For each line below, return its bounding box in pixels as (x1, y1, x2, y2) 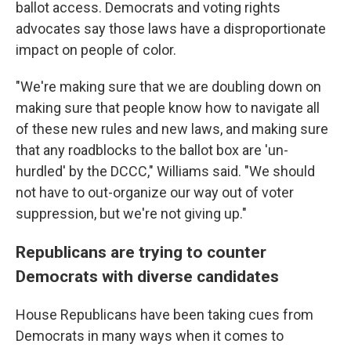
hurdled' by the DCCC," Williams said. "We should (16, 163, 315, 180)
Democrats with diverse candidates (16, 266, 279, 287)
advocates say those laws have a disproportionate (16, 20, 326, 38)
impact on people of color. (16, 42, 176, 59)
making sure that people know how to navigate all (16, 100, 320, 117)
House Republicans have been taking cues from (16, 306, 313, 324)
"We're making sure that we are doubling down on (16, 78, 321, 96)
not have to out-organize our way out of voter (16, 184, 294, 201)
